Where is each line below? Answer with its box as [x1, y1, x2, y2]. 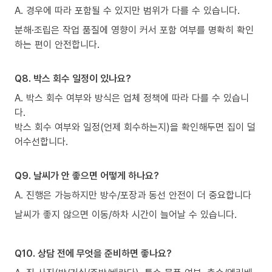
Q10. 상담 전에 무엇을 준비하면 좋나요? [15, 246, 172, 260]
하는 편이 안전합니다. [15, 37, 100, 51]
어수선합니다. [15, 134, 68, 148]
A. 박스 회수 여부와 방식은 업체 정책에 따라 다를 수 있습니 [15, 90, 249, 104]
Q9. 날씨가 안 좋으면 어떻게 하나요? [15, 168, 159, 182]
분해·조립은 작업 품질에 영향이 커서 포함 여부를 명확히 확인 [15, 22, 254, 36]
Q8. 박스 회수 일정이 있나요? [15, 71, 131, 85]
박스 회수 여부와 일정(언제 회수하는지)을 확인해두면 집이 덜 [15, 120, 256, 134]
